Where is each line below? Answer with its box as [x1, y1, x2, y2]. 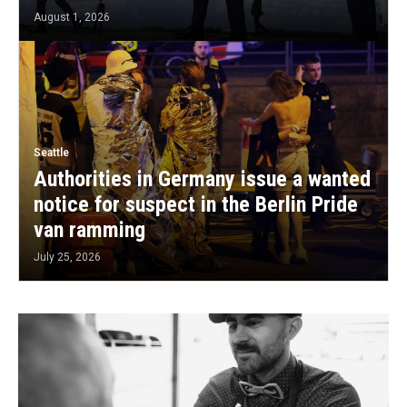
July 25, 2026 [34, 251, 101, 264]
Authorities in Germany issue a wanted [34, 166, 371, 193]
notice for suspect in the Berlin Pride [34, 192, 358, 218]
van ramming [34, 217, 145, 243]
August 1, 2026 [34, 11, 110, 25]
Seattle [34, 146, 69, 160]
